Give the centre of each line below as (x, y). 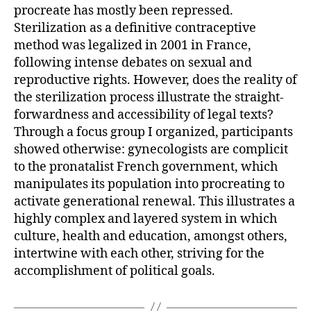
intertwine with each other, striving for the (139, 253)
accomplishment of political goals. (115, 271)
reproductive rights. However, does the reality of (155, 80)
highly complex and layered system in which (145, 219)
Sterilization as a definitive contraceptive (135, 28)
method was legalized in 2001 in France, (133, 45)
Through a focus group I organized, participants (153, 132)
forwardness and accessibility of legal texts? (144, 115)
